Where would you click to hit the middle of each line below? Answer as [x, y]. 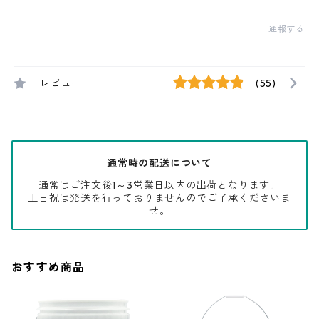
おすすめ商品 [48, 267]
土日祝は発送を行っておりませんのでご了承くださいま [159, 198]
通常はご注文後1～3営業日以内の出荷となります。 [159, 185]
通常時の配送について [159, 163]
